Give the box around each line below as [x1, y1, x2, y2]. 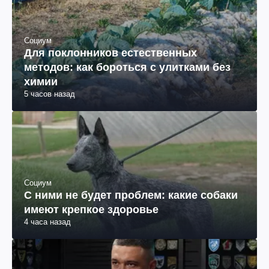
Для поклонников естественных [24, 46, 197, 59]
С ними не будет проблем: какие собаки [24, 189, 238, 202]
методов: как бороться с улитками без [24, 61, 231, 73]
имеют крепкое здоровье [24, 204, 159, 216]
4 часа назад [24, 217, 71, 227]
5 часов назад [24, 89, 75, 98]
